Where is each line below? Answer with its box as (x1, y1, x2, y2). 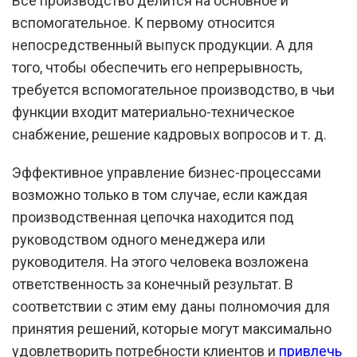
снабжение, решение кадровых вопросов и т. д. (12, 126, 327, 143)
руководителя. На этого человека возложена (12, 253, 308, 270)
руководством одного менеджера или (12, 231, 265, 248)
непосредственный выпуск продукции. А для (12, 37, 313, 53)
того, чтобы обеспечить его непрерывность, (12, 59, 302, 76)
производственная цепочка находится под (12, 209, 294, 226)
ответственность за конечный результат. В (12, 276, 293, 292)
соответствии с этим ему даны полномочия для (12, 298, 330, 315)
